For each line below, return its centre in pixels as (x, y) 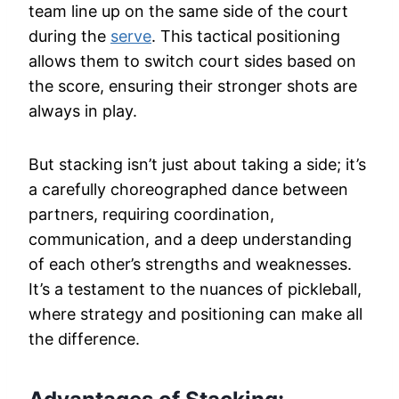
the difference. (84, 339)
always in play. (83, 111)
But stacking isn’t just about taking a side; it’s (197, 165)
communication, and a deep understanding (190, 240)
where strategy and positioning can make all (195, 314)
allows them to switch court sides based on (192, 61)
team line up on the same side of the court (188, 12)
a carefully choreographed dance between (188, 190)
